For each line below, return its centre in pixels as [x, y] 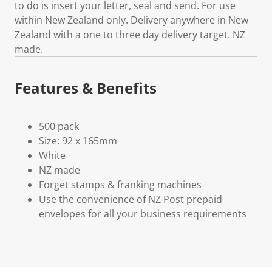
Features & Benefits [86, 87]
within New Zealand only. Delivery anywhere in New [131, 20]
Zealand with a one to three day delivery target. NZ [130, 34]
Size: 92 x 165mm [78, 141]
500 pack [59, 126]
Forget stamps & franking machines [120, 184]
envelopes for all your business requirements [143, 213]
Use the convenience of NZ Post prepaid [131, 199]
